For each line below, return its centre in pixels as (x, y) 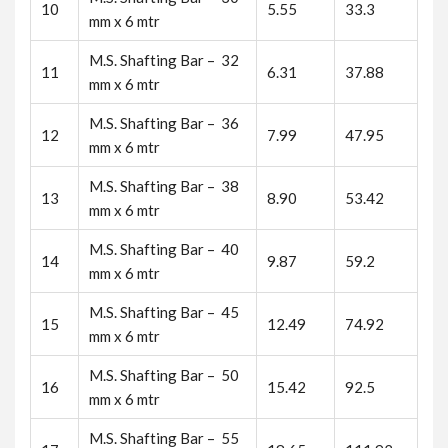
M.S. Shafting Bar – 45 (164, 312)
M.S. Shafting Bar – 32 (164, 60)
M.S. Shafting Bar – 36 (164, 123)
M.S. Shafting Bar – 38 (164, 186)
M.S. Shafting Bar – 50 (164, 375)
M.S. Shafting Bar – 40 (164, 249)
